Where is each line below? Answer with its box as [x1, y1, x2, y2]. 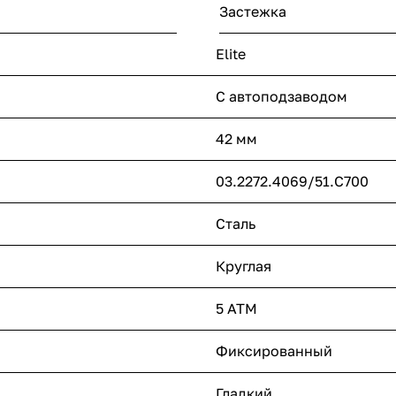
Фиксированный [216, 342, 332, 361]
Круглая [216, 257, 271, 276]
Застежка [219, 3, 286, 21]
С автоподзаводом [216, 88, 347, 106]
